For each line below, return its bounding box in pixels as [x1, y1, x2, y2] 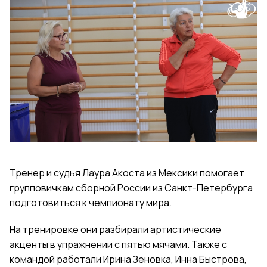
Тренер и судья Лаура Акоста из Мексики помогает [10, 166, 244, 179]
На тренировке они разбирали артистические [10, 222, 221, 236]
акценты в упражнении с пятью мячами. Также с [10, 237, 227, 251]
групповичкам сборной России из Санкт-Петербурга [10, 181, 253, 194]
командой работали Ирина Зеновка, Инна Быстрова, [10, 252, 247, 266]
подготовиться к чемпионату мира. [10, 195, 172, 209]
